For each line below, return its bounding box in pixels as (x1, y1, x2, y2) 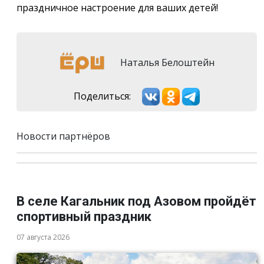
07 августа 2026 (16, 232, 70, 243)
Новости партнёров (16, 130, 110, 143)
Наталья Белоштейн (118, 55, 214, 69)
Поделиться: (74, 89, 131, 103)
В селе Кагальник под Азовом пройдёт (16, 194, 256, 209)
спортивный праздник (16, 209, 151, 225)
